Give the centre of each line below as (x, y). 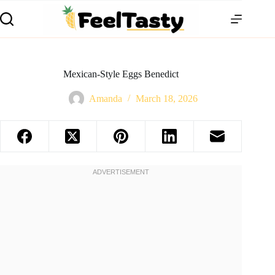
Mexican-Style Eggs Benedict (121, 74)
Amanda (106, 99)
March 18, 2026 (167, 99)
